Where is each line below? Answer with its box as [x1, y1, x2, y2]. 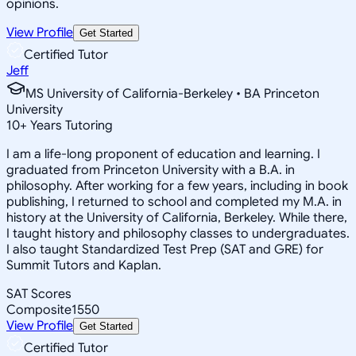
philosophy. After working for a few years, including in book [6, 177, 348, 194]
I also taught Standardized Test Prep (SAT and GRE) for [6, 241, 323, 257]
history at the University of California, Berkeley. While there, [6, 209, 347, 226]
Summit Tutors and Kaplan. [6, 257, 161, 273]
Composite [6, 301, 72, 318]
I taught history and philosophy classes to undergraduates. [6, 225, 350, 242]
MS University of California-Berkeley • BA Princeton [25, 85, 319, 102]
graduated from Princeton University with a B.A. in [6, 161, 295, 178]
